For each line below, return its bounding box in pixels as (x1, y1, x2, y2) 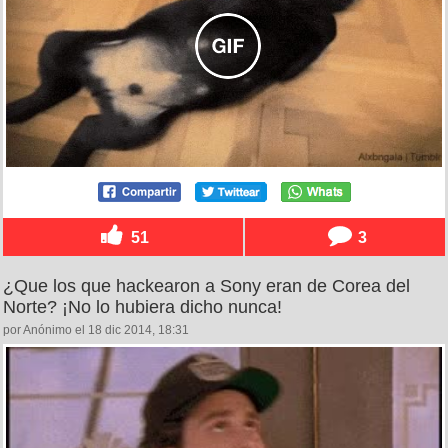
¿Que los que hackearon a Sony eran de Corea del (3, 275, 410, 296)
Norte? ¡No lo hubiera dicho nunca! (3, 296, 282, 317)
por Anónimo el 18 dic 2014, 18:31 (3, 322, 189, 337)
